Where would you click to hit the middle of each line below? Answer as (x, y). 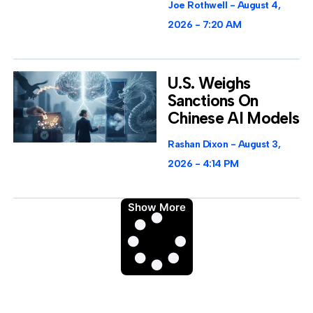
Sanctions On (213, 100)
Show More (156, 208)
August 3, (258, 144)
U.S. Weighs (209, 83)
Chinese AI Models (234, 118)
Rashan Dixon (199, 144)
